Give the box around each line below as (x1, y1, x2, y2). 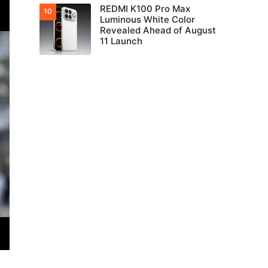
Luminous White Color (100, 14, 195, 25)
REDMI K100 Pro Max (100, 3, 190, 14)
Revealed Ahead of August (100, 25, 216, 36)
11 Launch (100, 35, 142, 47)
